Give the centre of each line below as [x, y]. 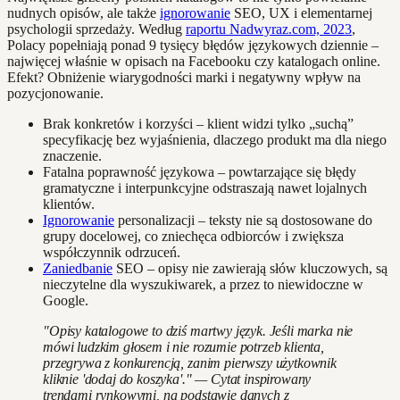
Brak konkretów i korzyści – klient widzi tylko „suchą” [198, 123]
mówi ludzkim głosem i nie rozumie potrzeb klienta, [183, 346]
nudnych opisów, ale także [83, 12]
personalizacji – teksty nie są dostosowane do [243, 220]
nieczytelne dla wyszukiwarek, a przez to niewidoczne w [203, 284]
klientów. [69, 204]
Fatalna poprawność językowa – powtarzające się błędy [200, 171]
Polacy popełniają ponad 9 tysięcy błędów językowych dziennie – [193, 45]
